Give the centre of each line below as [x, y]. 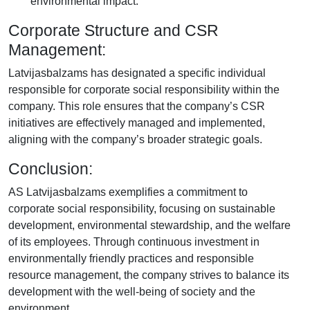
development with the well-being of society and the [132, 292]
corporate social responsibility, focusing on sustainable [142, 209]
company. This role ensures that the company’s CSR [137, 106]
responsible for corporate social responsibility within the [144, 90]
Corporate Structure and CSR [113, 30]
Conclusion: [51, 169]
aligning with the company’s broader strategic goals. [135, 139]
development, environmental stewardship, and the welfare [149, 225]
